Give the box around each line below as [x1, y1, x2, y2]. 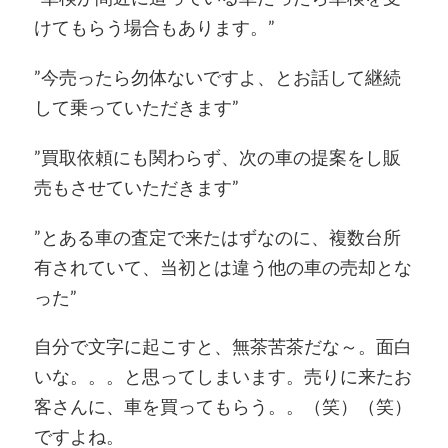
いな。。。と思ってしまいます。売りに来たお [33, 365, 412, 388]
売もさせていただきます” [33, 175, 239, 198]
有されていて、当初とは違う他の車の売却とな [33, 255, 412, 278]
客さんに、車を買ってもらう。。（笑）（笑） [33, 395, 412, 418]
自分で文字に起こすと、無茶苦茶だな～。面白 [33, 335, 412, 358]
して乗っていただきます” [33, 96, 239, 119]
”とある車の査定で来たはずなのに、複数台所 [33, 225, 401, 248]
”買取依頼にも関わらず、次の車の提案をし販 [33, 145, 401, 168]
